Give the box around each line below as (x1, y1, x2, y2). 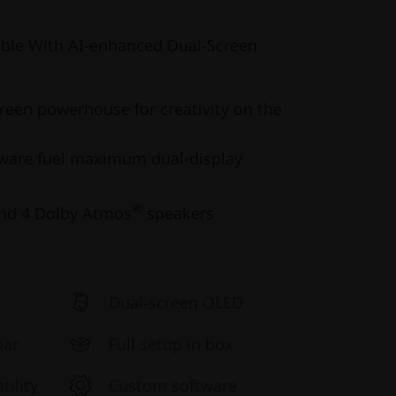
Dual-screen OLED (109, 292, 243, 313)
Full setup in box (109, 333, 233, 354)
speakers (142, 202, 214, 224)
